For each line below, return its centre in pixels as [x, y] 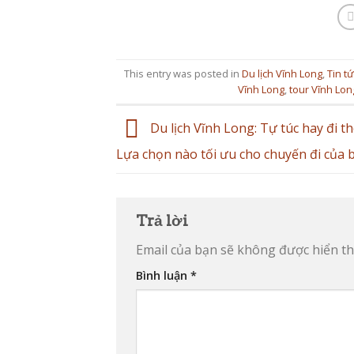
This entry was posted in [183, 73]
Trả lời [164, 220]
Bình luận [163, 276]
